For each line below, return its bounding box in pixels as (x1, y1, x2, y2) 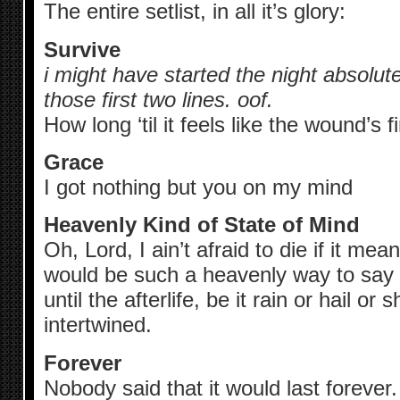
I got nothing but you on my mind (43, 174, 353, 199)
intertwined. (43, 312, 152, 337)
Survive (43, 37, 121, 62)
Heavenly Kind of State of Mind (43, 212, 360, 237)
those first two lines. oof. (43, 87, 273, 112)
